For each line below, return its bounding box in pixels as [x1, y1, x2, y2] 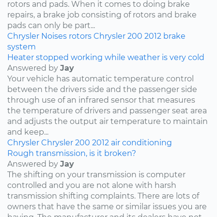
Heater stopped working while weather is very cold [7, 52, 204, 62]
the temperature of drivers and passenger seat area [7, 106, 207, 115]
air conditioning [111, 138, 172, 147]
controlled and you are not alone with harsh [7, 180, 176, 190]
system [7, 42, 36, 51]
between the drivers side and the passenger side [7, 84, 197, 94]
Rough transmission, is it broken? [7, 148, 136, 158]
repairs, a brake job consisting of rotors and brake [7, 10, 197, 19]
